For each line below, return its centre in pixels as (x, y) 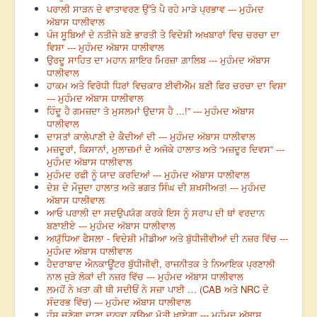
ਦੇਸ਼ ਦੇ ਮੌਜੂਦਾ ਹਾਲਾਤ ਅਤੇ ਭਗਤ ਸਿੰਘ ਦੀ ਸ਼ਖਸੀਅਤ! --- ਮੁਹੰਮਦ (156, 188)
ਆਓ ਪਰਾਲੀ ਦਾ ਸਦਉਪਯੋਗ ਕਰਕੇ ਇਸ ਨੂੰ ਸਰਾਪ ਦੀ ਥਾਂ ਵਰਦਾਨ (156, 213)
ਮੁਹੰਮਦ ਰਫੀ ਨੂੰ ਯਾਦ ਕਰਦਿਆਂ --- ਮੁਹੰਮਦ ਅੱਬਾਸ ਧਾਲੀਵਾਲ (148, 175)
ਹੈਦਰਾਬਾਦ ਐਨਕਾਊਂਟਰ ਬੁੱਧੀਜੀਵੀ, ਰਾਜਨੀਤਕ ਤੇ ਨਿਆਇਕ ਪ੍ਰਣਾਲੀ (161, 264)
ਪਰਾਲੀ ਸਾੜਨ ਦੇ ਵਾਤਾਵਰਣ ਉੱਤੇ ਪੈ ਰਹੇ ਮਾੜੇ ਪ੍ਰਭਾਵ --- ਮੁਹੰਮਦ (155, 9)
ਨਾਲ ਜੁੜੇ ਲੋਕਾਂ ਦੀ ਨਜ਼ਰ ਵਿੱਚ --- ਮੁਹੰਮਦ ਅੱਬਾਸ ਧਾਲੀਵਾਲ (145, 277)
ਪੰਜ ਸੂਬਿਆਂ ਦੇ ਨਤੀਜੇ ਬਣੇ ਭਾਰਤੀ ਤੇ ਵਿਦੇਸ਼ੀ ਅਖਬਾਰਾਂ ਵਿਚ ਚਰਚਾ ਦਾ (163, 35)
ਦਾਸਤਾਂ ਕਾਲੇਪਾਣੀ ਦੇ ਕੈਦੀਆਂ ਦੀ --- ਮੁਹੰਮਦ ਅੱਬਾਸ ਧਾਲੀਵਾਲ (151, 137)
